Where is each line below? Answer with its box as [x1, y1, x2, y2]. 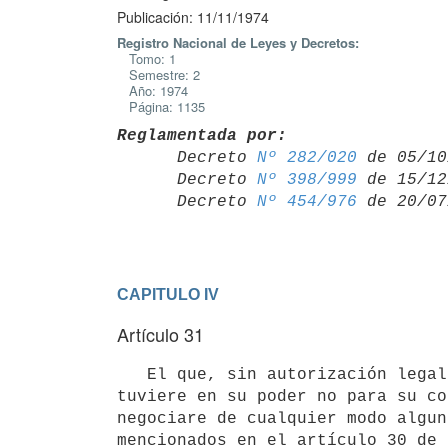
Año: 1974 [117, 81, 188, 100]
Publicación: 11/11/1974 [117, 7, 269, 27]
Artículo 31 [117, 321, 204, 347]
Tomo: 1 [117, 49, 176, 68]
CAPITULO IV [117, 285, 219, 303]
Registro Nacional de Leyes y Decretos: [117, 33, 359, 52]
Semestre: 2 [117, 65, 200, 84]
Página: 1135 [117, 97, 205, 116]
